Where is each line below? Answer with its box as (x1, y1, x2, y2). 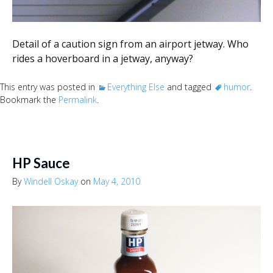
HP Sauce (12, 155, 70, 172)
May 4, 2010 (93, 175, 140, 188)
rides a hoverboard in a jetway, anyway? (12, 52, 193, 66)
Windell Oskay (24, 175, 78, 188)
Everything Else (107, 81, 165, 93)
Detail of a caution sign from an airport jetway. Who (12, 37, 249, 51)
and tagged (165, 81, 214, 93)
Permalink (58, 94, 97, 106)
